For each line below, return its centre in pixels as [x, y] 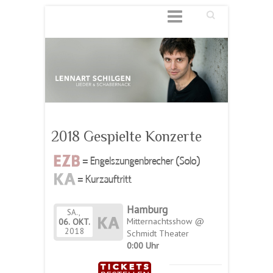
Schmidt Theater [158, 233]
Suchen [207, 12]
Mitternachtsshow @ [165, 221]
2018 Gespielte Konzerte [126, 136]
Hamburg [147, 209]
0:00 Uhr [143, 245]
